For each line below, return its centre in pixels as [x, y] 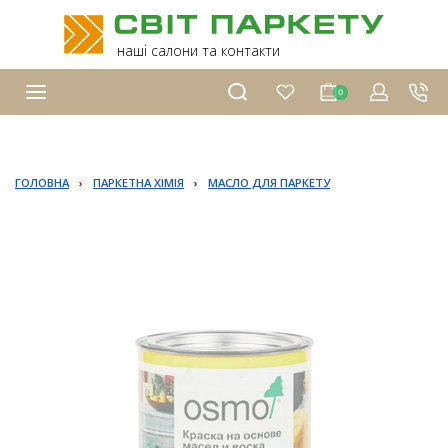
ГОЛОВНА [42, 182]
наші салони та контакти [198, 50]
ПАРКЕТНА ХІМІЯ [138, 182]
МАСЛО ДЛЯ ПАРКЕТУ [269, 182]
